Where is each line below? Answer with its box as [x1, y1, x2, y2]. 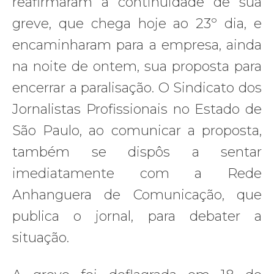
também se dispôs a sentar [12, 143, 262, 160]
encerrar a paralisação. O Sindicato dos [12, 79, 262, 96]
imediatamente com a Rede [12, 165, 262, 182]
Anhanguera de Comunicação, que [12, 186, 262, 203]
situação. [12, 229, 69, 246]
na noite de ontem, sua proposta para [12, 57, 262, 75]
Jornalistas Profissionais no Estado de [12, 100, 262, 117]
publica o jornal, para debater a [12, 207, 262, 224]
